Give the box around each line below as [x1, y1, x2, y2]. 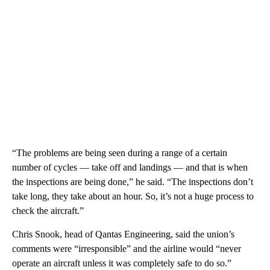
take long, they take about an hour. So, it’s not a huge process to [12, 190, 254, 201]
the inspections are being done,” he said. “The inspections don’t [12, 176, 253, 187]
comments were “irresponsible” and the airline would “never [12, 243, 241, 254]
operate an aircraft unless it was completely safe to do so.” [12, 257, 231, 268]
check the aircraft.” [12, 205, 84, 216]
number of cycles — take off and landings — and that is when [12, 162, 248, 172]
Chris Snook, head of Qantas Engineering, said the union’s [12, 228, 234, 239]
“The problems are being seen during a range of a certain [12, 147, 227, 158]
